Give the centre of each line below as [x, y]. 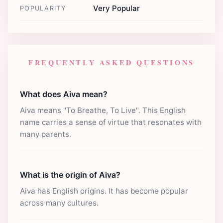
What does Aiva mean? [64, 94]
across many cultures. [59, 203]
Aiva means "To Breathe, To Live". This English [103, 110]
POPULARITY [43, 8]
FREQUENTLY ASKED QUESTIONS [111, 62]
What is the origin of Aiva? [70, 174]
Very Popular [116, 8]
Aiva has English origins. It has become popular [104, 191]
